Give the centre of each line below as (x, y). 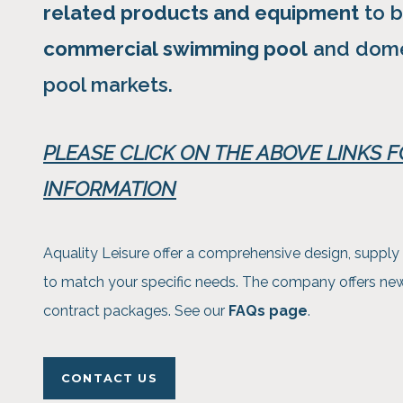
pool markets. (111, 85)
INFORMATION (110, 188)
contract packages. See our (136, 310)
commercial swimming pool (175, 49)
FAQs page (268, 310)
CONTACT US (109, 379)
